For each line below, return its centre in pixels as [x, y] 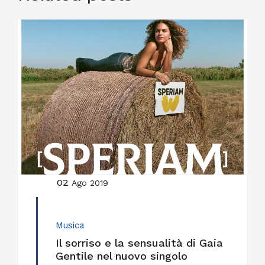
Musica [70, 226]
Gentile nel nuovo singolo [122, 256]
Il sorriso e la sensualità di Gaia [139, 243]
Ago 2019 [90, 183]
